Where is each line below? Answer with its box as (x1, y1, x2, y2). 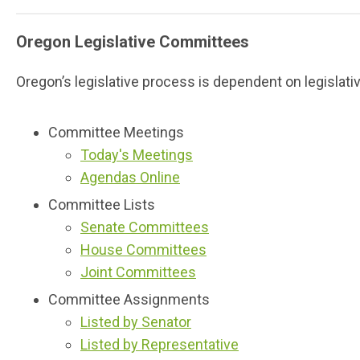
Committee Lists (48, 196, 155, 213)
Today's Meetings (80, 146, 193, 163)
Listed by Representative (80, 336, 239, 353)
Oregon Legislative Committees (16, 32, 249, 51)
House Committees (80, 241, 207, 258)
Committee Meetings (48, 124, 184, 141)
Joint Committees (80, 264, 196, 280)
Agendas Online (80, 169, 180, 186)
